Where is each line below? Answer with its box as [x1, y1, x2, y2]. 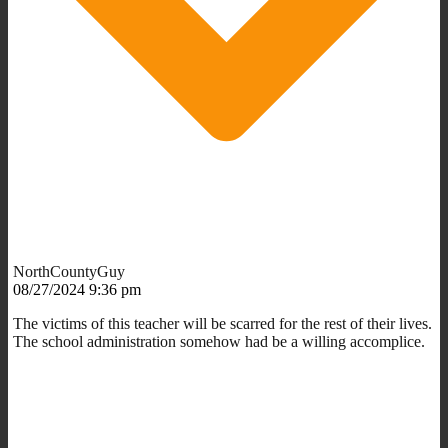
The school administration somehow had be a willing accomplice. [13, 332, 425, 350]
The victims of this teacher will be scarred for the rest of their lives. [13, 314, 432, 332]
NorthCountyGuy [13, 262, 125, 280]
